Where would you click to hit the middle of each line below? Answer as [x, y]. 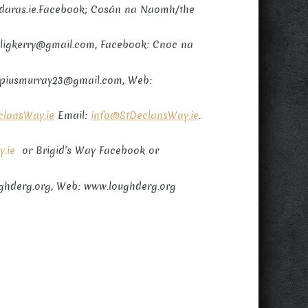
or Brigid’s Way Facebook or [89, 151]
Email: [73, 115]
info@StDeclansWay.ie [145, 115]
